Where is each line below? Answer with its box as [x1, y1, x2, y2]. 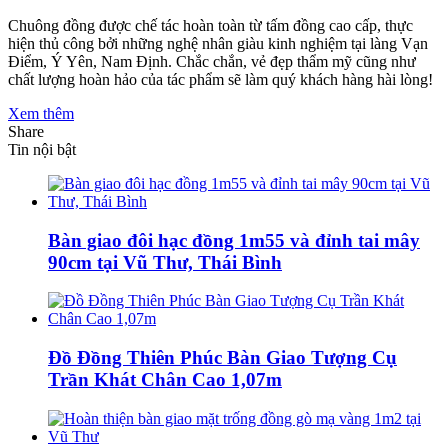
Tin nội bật [8, 140, 76, 158]
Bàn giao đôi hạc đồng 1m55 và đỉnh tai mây [48, 229, 420, 251]
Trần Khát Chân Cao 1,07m [48, 369, 282, 391]
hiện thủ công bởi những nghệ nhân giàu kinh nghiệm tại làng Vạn [8, 34, 428, 52]
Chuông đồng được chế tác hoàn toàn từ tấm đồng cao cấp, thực [8, 16, 413, 34]
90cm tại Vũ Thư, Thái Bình [48, 251, 282, 273]
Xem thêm [8, 104, 74, 122]
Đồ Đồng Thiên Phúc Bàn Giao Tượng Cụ [48, 347, 397, 369]
